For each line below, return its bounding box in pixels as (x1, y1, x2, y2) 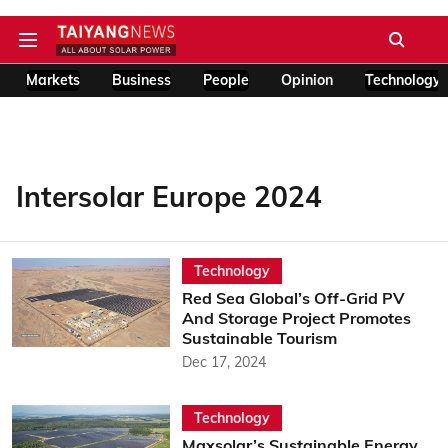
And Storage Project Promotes (181, 308, 411, 328)
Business (112, 71, 171, 89)
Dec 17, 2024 (181, 353, 266, 371)
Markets (26, 71, 80, 89)
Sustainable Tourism (181, 328, 337, 348)
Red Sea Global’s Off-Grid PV (181, 288, 405, 308)
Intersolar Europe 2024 (16, 179, 322, 214)
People (203, 71, 249, 89)
